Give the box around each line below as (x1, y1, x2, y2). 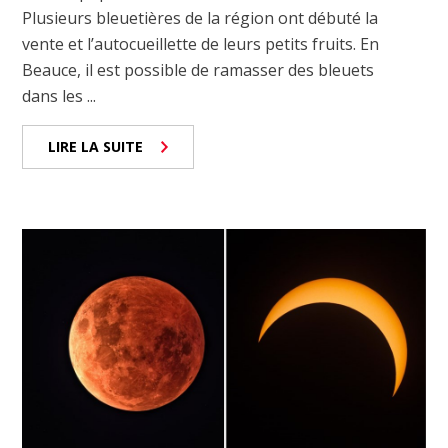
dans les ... (22, 84, 97, 107)
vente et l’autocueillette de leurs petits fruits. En (22, 32, 380, 55)
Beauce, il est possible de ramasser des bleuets (22, 58, 375, 81)
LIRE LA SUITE (48, 136, 144, 156)
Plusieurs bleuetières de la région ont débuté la (22, 6, 379, 29)
